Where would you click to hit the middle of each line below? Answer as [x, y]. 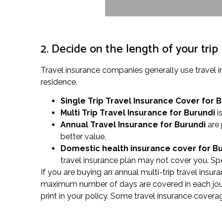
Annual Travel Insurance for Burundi [133, 125]
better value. [83, 137]
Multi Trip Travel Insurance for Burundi [138, 113]
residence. [59, 82]
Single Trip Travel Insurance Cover [130, 101]
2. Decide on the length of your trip [129, 49]
